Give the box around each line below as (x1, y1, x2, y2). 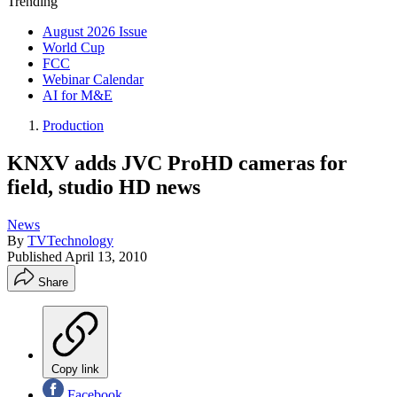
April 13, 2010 (65, 248, 147, 264)
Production (43, 118, 104, 133)
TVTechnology (27, 232, 113, 248)
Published (7, 248, 65, 264)
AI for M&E (43, 88, 113, 103)
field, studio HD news (7, 175, 200, 198)
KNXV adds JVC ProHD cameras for (7, 151, 347, 175)
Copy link (51, 362, 99, 376)
